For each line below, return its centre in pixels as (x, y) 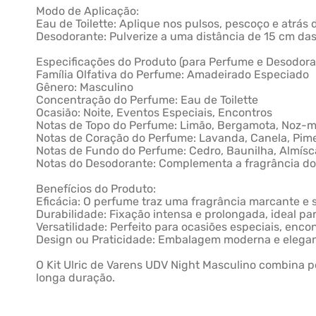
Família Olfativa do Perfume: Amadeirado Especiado (173, 74)
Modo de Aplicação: (88, 11)
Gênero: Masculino (85, 87)
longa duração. (76, 278)
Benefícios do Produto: (96, 189)
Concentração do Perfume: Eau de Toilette (147, 100)
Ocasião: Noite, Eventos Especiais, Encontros (154, 113)
